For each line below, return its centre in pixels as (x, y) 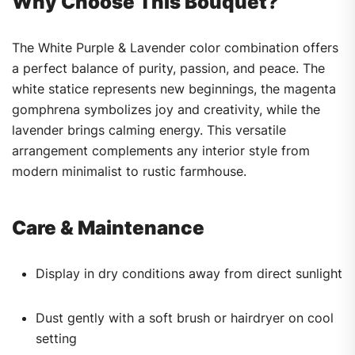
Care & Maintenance (108, 228)
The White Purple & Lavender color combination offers (175, 48)
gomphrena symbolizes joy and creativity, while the (166, 110)
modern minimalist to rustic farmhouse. (129, 172)
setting (56, 339)
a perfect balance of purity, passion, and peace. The (168, 69)
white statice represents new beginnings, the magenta (174, 89)
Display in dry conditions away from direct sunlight (189, 274)
